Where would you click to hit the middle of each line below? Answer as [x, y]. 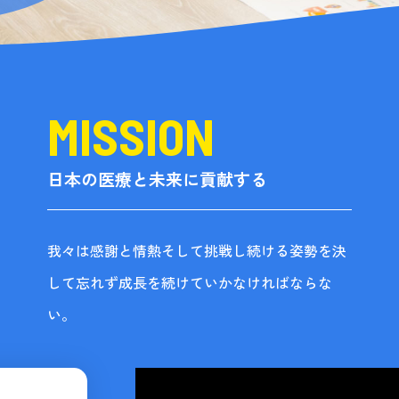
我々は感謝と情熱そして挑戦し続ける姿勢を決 [196, 252]
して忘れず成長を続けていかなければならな [189, 284]
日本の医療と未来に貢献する [157, 179]
